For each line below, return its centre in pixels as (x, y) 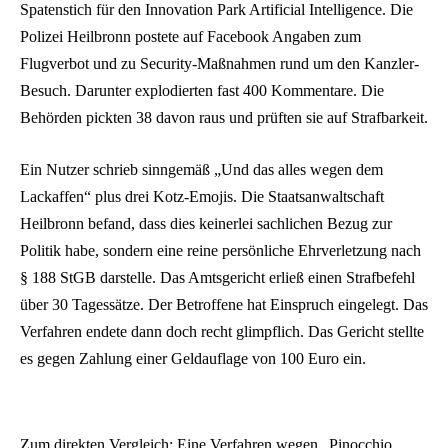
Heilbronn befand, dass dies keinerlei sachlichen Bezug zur (206, 223)
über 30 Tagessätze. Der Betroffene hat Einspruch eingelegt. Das (224, 304)
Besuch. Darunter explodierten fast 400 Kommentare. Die (202, 91)
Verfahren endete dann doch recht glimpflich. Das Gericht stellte (222, 331)
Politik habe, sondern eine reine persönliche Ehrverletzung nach (220, 250)
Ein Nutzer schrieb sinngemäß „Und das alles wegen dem (201, 169)
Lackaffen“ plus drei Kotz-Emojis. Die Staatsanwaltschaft (202, 196)
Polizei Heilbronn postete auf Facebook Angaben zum (190, 37)
